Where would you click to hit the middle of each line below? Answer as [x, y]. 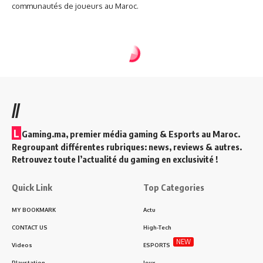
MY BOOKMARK [34, 209]
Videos [22, 245]
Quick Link [32, 187]
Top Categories [174, 187]
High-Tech [157, 227]
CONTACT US [30, 227]
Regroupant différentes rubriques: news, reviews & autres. [127, 146]
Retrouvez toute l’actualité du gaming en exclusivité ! [115, 159]
